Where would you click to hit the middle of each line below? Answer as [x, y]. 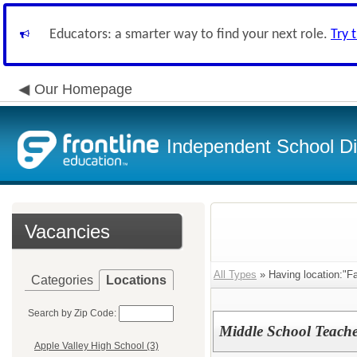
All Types [235, 275]
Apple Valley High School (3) [96, 346]
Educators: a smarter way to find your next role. [190, 35]
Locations [136, 280]
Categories [62, 280]
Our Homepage [83, 89]
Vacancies [67, 231]
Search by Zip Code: [72, 313]
